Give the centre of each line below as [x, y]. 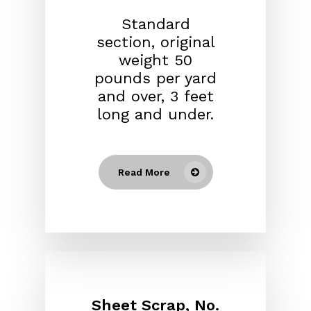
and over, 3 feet [155, 96]
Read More [144, 173]
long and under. [155, 115]
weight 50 [155, 60]
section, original [155, 42]
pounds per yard [155, 78]
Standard [155, 24]
